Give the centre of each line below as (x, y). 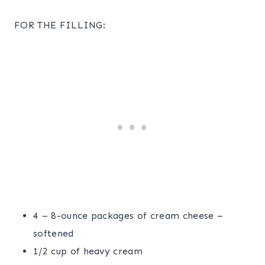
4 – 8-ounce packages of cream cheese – (128, 215)
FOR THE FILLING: (60, 25)
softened (54, 233)
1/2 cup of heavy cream (88, 251)
